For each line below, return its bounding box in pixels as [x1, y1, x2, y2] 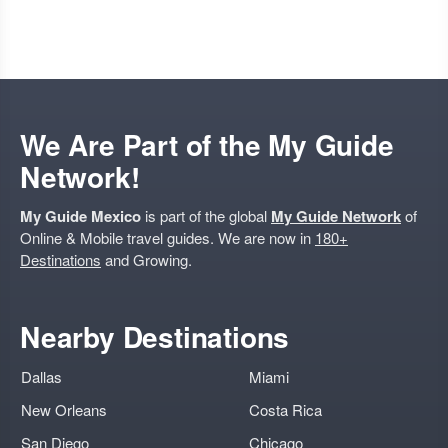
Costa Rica [249, 399, 322, 420]
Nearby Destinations [20, 316, 290, 357]
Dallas [21, 366, 62, 387]
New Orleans [21, 399, 107, 420]
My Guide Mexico [20, 205, 141, 227]
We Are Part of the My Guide [20, 124, 394, 165]
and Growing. [101, 249, 192, 270]
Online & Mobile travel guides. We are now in [20, 227, 315, 248]
